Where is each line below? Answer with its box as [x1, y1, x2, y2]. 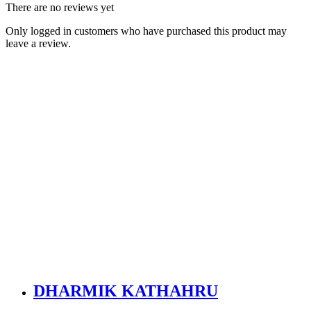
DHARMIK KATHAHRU [33, 282, 218, 301]
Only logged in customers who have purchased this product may [6, 25, 287, 37]
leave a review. [6, 37, 71, 50]
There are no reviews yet [6, 1, 114, 14]
